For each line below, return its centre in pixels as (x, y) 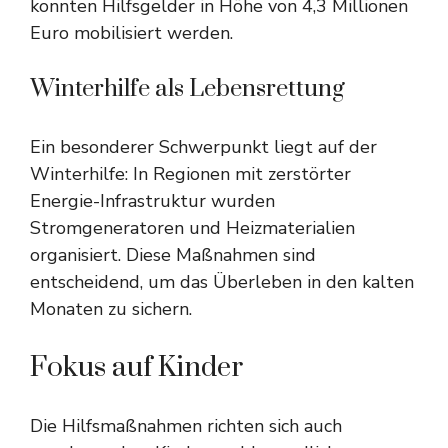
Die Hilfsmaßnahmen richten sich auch (186, 426)
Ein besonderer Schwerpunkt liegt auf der (203, 147)
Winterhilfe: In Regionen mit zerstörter (190, 174)
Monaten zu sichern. (111, 309)
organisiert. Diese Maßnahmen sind (173, 255)
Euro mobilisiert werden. (131, 33)
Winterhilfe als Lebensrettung (187, 89)
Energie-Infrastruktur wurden (152, 201)
